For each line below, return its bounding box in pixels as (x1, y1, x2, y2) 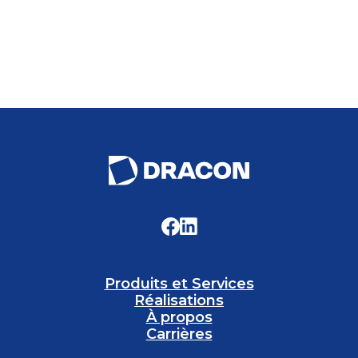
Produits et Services (104, 274, 254, 292)
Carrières (145, 324, 213, 343)
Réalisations (134, 291, 224, 309)
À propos (145, 308, 213, 326)
